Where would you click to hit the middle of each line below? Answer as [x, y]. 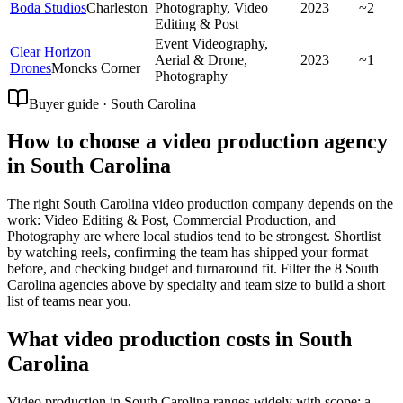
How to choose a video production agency [197, 142]
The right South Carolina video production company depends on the [200, 204]
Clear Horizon [50, 51]
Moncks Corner [96, 67]
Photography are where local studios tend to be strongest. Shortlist [194, 237]
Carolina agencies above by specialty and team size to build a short [196, 285]
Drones [31, 67]
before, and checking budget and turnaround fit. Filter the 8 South [193, 269]
